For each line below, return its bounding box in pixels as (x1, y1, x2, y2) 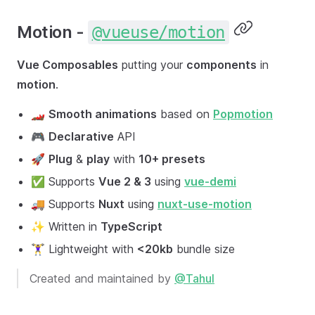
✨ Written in (31, 219, 101, 233)
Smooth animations (49, 106, 157, 121)
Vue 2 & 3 (98, 174, 151, 188)
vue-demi (184, 174, 236, 188)
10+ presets (139, 151, 205, 166)
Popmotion (213, 106, 273, 121)
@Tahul (174, 271, 214, 285)
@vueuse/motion (91, 22, 225, 42)
